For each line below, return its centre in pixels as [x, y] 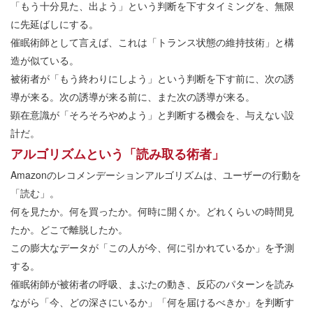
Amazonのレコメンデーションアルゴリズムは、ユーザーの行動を [156, 175]
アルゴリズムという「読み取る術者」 [117, 154]
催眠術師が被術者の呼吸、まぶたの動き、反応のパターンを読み [152, 284]
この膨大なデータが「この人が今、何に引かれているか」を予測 [152, 248]
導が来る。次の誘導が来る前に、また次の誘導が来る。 [133, 97]
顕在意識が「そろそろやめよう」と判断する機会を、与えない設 [152, 115]
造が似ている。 [45, 60]
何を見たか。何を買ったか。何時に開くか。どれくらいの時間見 [152, 211]
